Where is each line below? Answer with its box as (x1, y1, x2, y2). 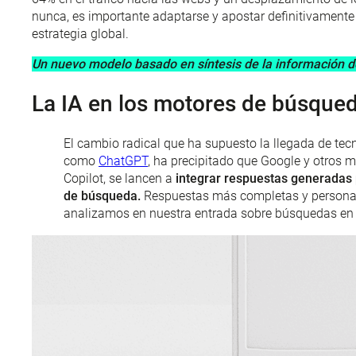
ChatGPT (99, 153, 148, 169)
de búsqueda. (64, 188, 144, 204)
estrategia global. (32, 26, 129, 41)
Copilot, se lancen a (64, 171, 172, 187)
